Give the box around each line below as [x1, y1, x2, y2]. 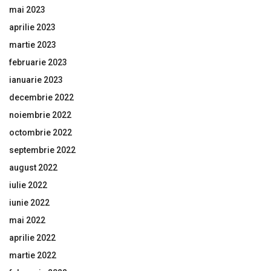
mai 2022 [9, 215, 45, 225]
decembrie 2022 [9, 92, 74, 102]
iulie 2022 [9, 180, 47, 190]
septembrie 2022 [9, 145, 76, 155]
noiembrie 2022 [9, 109, 71, 120]
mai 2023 [9, 4, 45, 15]
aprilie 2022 [9, 232, 56, 243]
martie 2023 [9, 39, 56, 50]
